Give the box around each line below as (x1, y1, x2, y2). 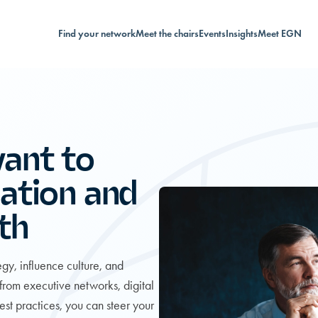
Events (198, 28, 226, 40)
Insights (225, 28, 258, 40)
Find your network (57, 28, 136, 40)
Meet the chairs (135, 28, 199, 40)
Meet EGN (257, 28, 302, 40)
